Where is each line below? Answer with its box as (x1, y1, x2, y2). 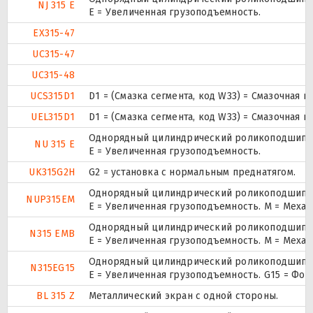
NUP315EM (26, 194, 75, 206)
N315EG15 (30, 262, 75, 275)
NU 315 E (34, 138, 75, 151)
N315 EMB (29, 228, 75, 240)
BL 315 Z (36, 290, 75, 303)
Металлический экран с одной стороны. (89, 290, 279, 303)
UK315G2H (29, 166, 75, 179)
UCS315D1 (30, 90, 75, 103)
